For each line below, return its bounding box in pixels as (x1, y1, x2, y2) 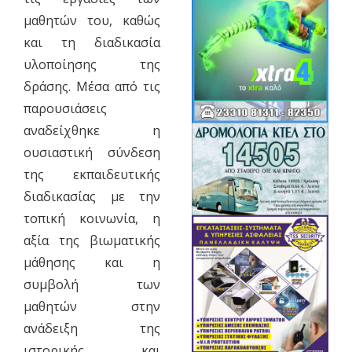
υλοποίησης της (23, 55, 161, 73)
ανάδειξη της (23, 319, 161, 337)
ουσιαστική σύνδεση (23, 143, 161, 161)
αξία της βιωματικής (23, 231, 161, 249)
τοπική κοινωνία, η (23, 209, 161, 227)
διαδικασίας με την (23, 187, 161, 205)
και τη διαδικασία (23, 33, 161, 51)
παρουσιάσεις (23, 99, 107, 117)
